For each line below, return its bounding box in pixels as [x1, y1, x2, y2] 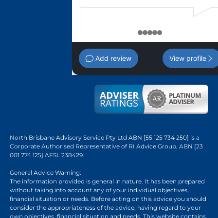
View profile [169, 54, 206, 62]
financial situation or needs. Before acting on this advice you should [10, 195, 206, 202]
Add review [93, 54, 131, 62]
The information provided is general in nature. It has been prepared [10, 177, 205, 185]
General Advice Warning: [10, 168, 81, 176]
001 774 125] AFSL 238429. [10, 151, 84, 159]
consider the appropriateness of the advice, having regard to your [10, 203, 201, 211]
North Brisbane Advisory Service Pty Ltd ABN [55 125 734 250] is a [10, 133, 200, 141]
